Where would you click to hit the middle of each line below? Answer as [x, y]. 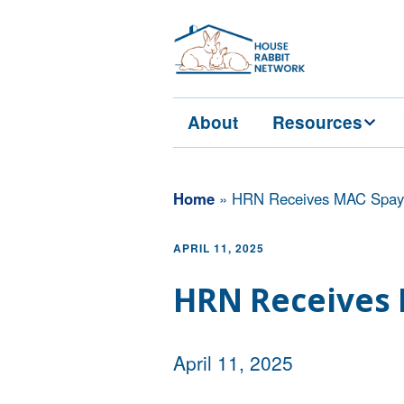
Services [298, 170]
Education [302, 215]
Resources [317, 123]
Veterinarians [311, 260]
